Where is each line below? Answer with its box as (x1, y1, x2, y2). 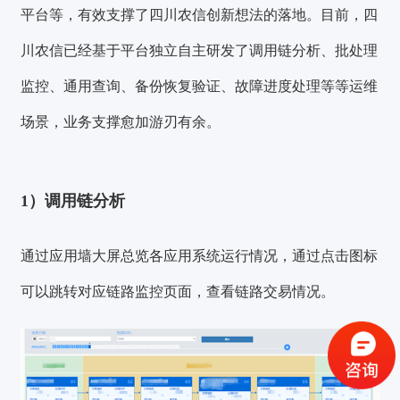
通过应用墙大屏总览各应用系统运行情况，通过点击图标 (21, 248, 379, 264)
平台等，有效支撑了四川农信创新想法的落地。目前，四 (21, 6, 379, 22)
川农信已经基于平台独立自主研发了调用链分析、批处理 (21, 42, 379, 58)
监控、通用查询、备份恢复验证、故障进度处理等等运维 (21, 78, 379, 94)
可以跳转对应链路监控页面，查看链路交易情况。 (21, 284, 336, 300)
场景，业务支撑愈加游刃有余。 (21, 113, 221, 129)
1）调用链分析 (21, 191, 126, 210)
